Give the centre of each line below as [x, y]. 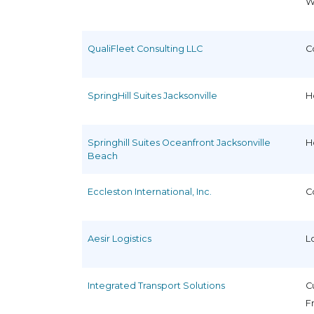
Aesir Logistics [120, 238]
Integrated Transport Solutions [156, 285]
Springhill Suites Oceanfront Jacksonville [179, 142]
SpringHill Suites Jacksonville [152, 95]
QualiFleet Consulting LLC [145, 48]
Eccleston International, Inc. [150, 191]
